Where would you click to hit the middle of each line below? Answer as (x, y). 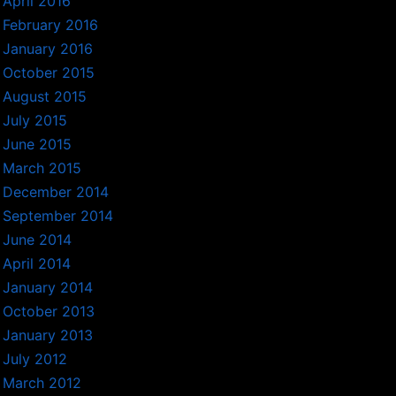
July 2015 (35, 121)
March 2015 (42, 168)
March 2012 (42, 383)
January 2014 (48, 288)
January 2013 (48, 335)
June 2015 (38, 145)
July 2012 (35, 359)
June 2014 (38, 240)
